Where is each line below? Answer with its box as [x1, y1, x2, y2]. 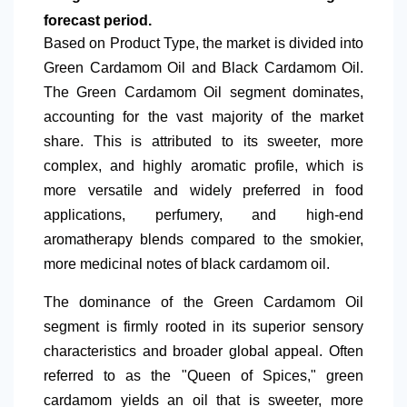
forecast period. [44, 13, 152, 29]
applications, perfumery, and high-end [44, 207, 363, 223]
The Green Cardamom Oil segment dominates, [44, 84, 363, 101]
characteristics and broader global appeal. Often [44, 343, 363, 360]
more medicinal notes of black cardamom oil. [44, 256, 330, 273]
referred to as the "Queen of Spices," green [44, 368, 363, 384]
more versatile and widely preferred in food [44, 183, 363, 199]
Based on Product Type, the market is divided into [44, 35, 363, 52]
